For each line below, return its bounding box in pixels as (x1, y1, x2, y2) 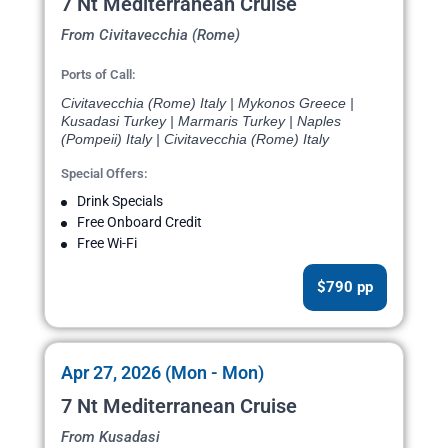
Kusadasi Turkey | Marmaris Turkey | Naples (61, 113, 341, 130)
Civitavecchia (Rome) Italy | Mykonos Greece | (61, 95, 354, 112)
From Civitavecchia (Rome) (61, 26, 240, 45)
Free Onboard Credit (77, 214, 202, 231)
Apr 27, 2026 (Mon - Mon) (61, 362, 264, 384)
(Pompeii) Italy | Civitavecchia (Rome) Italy (61, 131, 329, 148)
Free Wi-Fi (77, 235, 137, 252)
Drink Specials (77, 193, 163, 210)
